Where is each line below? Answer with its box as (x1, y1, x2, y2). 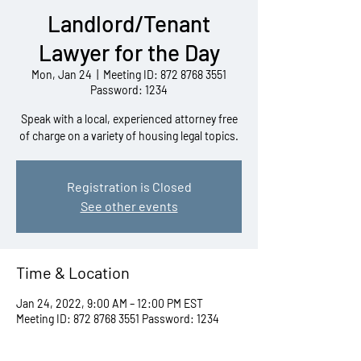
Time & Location (16, 263, 130, 282)
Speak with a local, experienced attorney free (20, 112, 238, 126)
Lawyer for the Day (38, 39, 220, 66)
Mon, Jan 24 (31, 68, 92, 81)
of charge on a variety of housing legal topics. (19, 129, 239, 143)
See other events (80, 198, 178, 214)
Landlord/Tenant (48, 10, 210, 37)
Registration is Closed (66, 179, 192, 194)
